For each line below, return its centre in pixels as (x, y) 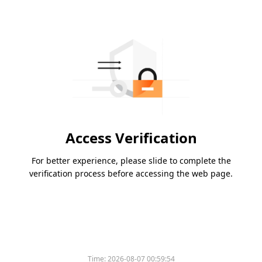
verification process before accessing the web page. (131, 174)
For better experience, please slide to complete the (131, 161)
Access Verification (131, 138)
